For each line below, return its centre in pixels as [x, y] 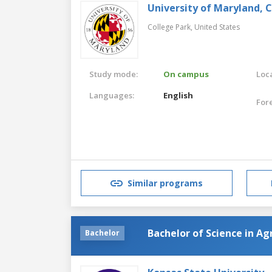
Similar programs [165, 183]
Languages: [112, 95]
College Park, [171, 27]
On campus [186, 74]
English [178, 95]
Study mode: [114, 74]
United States [217, 27]
